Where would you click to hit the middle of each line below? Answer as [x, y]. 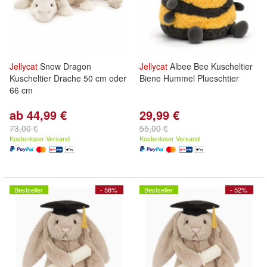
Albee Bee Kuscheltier [210, 66]
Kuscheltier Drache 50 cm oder [68, 78]
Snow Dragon [64, 66]
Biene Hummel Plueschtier [189, 78]
